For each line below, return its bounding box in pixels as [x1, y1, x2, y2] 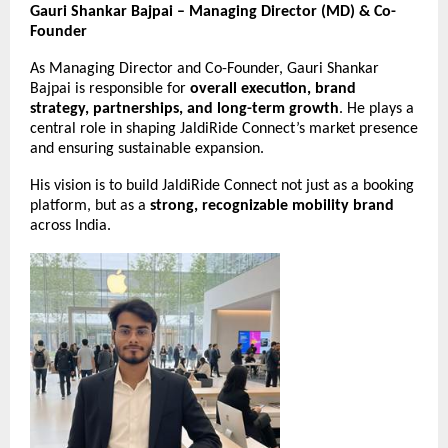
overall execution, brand [190, 80, 356, 97]
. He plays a [339, 100, 414, 117]
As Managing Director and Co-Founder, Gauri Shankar [30, 60, 379, 77]
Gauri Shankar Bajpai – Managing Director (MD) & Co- [30, 3, 396, 20]
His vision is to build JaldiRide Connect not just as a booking [30, 177, 414, 194]
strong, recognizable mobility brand [150, 197, 394, 214]
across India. [30, 217, 111, 234]
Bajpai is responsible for [30, 80, 190, 97]
